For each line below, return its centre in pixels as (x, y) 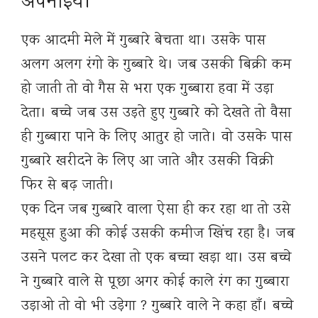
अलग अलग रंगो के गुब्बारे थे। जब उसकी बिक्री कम (157, 65)
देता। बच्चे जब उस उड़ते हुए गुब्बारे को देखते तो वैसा (157, 114)
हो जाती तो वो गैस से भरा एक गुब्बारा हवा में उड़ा (148, 89)
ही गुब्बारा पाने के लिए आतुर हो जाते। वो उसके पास (157, 138)
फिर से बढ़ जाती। (68, 186)
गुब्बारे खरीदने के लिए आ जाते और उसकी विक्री (148, 162)
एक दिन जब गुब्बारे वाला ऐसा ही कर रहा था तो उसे (156, 210)
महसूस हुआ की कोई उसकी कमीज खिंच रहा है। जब (158, 234)
